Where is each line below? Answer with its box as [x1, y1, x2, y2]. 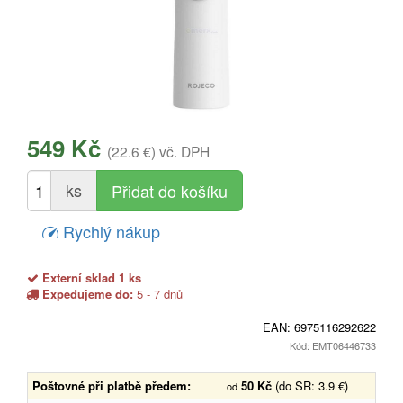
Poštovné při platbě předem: [32, 376, 191, 394]
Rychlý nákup [58, 219, 160, 243]
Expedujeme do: [42, 284, 133, 302]
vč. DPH [159, 140, 210, 161]
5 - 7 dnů [133, 284, 183, 302]
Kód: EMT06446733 [290, 337, 376, 353]
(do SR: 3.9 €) [275, 376, 348, 394]
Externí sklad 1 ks [39, 268, 141, 286]
